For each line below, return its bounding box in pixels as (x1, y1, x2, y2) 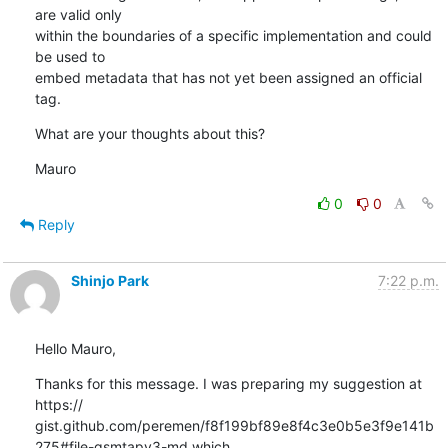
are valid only (34, 5, 122, 23)
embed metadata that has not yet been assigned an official (34, 68, 422, 86)
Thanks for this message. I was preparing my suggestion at (34, 374, 422, 392)
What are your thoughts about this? (34, 124, 265, 142)
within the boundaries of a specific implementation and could (34, 26, 432, 44)
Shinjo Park (70, 271, 149, 289)
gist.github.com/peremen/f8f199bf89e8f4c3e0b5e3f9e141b (34, 416, 434, 434)
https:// (34, 395, 83, 413)
